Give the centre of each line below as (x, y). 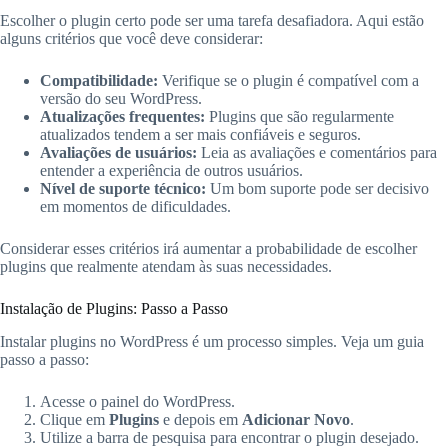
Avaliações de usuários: (118, 153)
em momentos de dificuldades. (135, 207)
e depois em (200, 420)
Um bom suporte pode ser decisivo (317, 189)
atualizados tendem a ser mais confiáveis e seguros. (200, 135)
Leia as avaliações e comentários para (317, 153)
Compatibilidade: (99, 81)
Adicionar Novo (296, 420)
